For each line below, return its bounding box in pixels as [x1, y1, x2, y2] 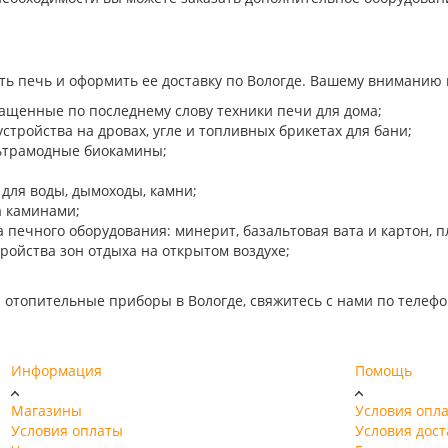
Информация [10, 360, 102, 380]
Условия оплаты [10, 420, 123, 440]
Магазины [10, 400, 82, 420]
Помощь [354, 360, 412, 380]
